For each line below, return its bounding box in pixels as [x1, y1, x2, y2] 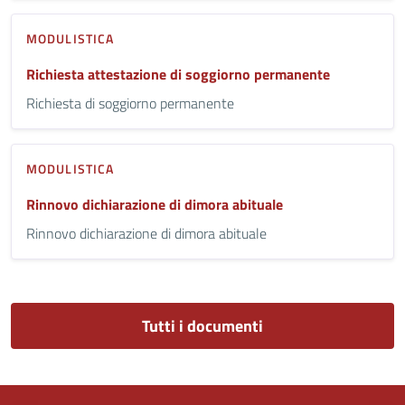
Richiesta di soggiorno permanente [26, 91, 234, 114]
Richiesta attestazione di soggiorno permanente [26, 62, 330, 85]
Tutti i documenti [142, 313, 263, 338]
